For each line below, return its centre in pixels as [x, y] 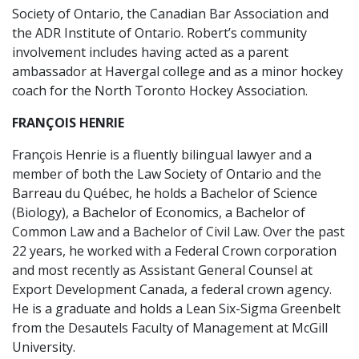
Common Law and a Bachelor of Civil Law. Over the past [178, 232]
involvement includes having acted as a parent [150, 52]
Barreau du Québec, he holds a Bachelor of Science [165, 193]
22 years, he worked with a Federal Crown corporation [174, 251]
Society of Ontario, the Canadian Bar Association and [170, 14]
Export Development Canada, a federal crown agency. [172, 289]
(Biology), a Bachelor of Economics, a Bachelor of [159, 212]
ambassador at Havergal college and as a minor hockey [177, 71]
